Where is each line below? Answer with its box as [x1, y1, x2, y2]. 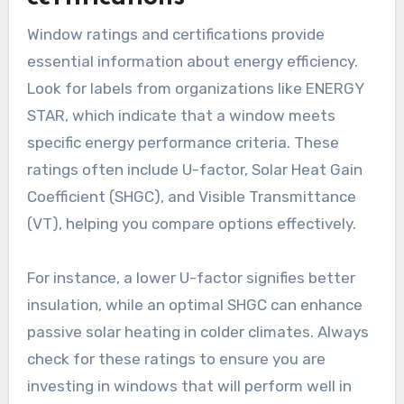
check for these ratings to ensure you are [26, 349, 326, 368]
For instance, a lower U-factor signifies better [26, 268, 355, 287]
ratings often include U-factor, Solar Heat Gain [26, 160, 363, 179]
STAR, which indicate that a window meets [26, 106, 335, 124]
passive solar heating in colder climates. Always [26, 322, 369, 341]
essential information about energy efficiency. [26, 51, 358, 70]
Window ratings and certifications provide [26, 24, 325, 43]
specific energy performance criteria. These [26, 133, 339, 151]
